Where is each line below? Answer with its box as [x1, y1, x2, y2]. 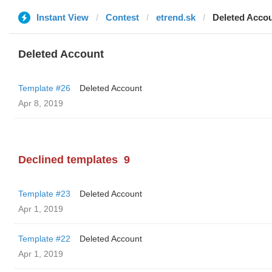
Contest [106, 12, 139, 22]
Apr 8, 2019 [18, 98, 63, 108]
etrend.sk [156, 12, 195, 22]
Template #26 [18, 83, 70, 93]
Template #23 [18, 189, 70, 199]
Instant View [36, 12, 89, 22]
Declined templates [18, 154, 118, 166]
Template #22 [18, 234, 70, 243]
